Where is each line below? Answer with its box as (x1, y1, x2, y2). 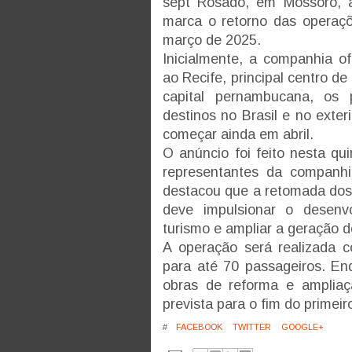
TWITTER (230, 321, 271, 332)
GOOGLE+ (279, 321, 324, 332)
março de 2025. (163, 31, 261, 48)
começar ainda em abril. (163, 126, 313, 142)
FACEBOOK (174, 321, 222, 332)
